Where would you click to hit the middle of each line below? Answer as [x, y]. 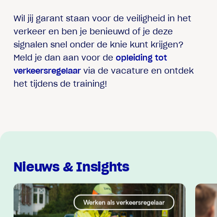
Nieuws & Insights [71, 167]
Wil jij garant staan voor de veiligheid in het [103, 19]
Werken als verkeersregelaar [124, 202]
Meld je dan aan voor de [65, 58]
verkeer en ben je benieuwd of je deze [93, 32]
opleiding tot [142, 58]
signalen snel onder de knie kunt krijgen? [99, 45]
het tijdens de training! [61, 84]
